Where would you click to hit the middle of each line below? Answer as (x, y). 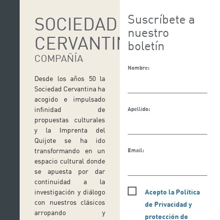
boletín (146, 45)
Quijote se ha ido (70, 140)
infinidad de (70, 110)
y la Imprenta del (70, 130)
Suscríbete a (161, 19)
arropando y (70, 213)
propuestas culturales (70, 120)
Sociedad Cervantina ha (70, 89)
